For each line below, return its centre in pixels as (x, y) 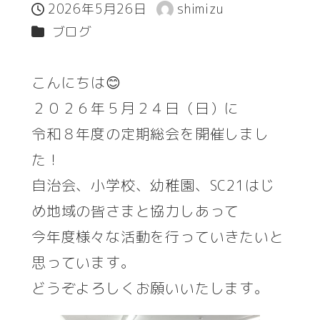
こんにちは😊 (76, 82)
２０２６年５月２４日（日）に (136, 107)
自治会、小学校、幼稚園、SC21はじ (153, 185)
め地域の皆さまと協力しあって (136, 210)
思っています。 (84, 262)
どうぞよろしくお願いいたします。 (150, 287)
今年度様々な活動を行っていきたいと (158, 236)
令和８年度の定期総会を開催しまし (150, 133)
